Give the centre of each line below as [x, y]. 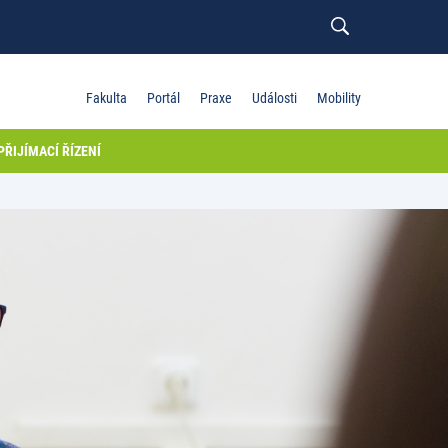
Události [274, 98]
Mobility [339, 98]
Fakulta [106, 98]
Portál [163, 98]
